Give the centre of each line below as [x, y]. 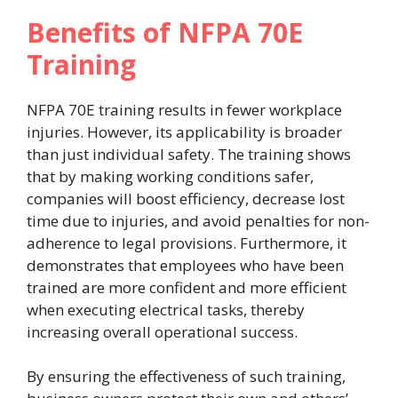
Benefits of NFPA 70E [165, 32]
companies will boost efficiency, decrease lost [186, 198]
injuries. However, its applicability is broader [184, 131]
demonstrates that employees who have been [185, 265]
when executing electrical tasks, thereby [166, 309]
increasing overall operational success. [162, 331]
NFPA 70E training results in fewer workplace [184, 109]
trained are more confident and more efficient [187, 287]
